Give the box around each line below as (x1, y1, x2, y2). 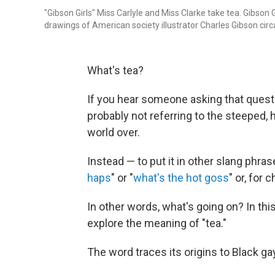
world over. (87, 126, 140, 139)
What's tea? (87, 64, 144, 77)
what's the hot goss (133, 171, 229, 184)
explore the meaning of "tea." (87, 217, 227, 230)
